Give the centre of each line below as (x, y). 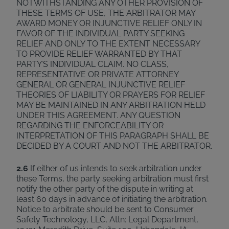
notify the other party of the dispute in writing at (105, 189)
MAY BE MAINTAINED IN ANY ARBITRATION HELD (111, 105)
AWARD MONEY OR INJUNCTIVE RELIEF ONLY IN (109, 23)
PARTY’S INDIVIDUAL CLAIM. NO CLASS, (93, 64)
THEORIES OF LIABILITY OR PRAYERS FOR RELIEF (111, 95)
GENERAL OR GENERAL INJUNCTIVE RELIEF (101, 85)
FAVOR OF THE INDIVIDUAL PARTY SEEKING (100, 33)
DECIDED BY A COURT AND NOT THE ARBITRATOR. (114, 146)
